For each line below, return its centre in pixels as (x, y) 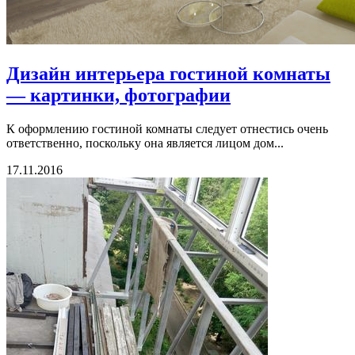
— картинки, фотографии (118, 95)
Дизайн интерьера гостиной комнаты (168, 74)
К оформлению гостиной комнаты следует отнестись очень (167, 129)
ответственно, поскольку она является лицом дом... (145, 143)
